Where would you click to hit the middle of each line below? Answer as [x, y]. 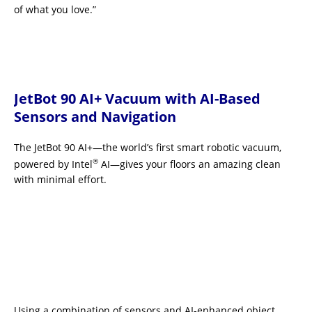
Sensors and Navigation [95, 117]
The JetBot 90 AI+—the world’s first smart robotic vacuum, [148, 147]
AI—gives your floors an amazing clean [189, 164]
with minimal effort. [60, 179]
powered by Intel [53, 164]
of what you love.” [55, 9]
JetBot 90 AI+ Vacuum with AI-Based [137, 99]
